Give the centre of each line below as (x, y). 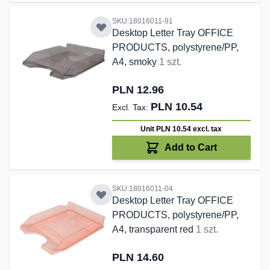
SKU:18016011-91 (142, 21)
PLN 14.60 (138, 258)
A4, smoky (135, 62)
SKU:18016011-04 (142, 189)
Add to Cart (191, 148)
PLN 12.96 (138, 90)
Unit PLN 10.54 (167, 129)
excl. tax (208, 129)
